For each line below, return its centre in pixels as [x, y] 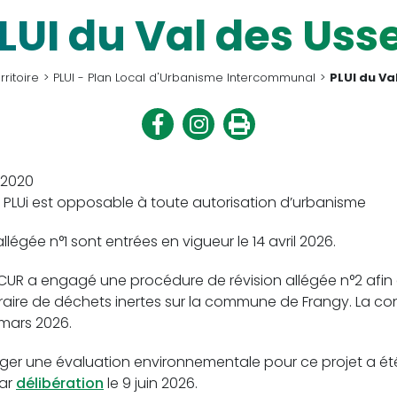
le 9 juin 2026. [151, 383]
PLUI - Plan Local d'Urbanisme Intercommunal [184, 78]
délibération [60, 383]
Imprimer [279, 117]
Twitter [230, 160]
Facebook [197, 160]
